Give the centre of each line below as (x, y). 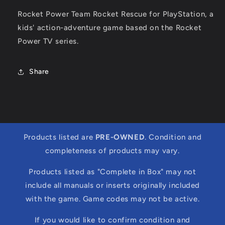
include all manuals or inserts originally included (112, 185)
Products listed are (59, 137)
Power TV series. (48, 41)
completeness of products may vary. (113, 150)
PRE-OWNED (120, 137)
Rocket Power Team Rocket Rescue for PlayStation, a (116, 14)
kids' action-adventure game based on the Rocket (110, 27)
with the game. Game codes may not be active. (113, 199)
